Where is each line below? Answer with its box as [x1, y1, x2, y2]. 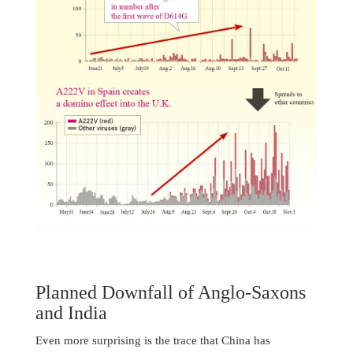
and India [35, 303, 107, 324]
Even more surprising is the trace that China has [35, 333, 270, 347]
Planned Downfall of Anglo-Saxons [35, 282, 306, 303]
